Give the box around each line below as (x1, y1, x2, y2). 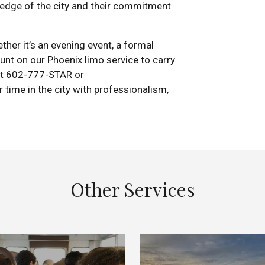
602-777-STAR (6, 68, 72, 80)
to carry (138, 53, 175, 66)
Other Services (70, 176, 195, 202)
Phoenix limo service (47, 53, 138, 66)
